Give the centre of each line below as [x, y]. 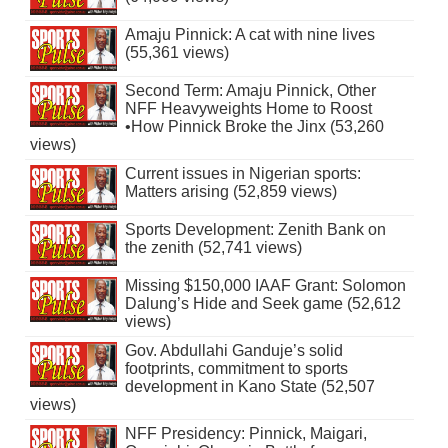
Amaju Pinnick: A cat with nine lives [249, 35]
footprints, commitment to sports [236, 369]
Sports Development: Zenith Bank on [255, 230]
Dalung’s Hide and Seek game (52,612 [262, 304]
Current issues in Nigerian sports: [242, 174]
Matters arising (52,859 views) [230, 192]
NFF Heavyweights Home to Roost [248, 109]
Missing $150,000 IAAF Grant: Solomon [265, 286]
